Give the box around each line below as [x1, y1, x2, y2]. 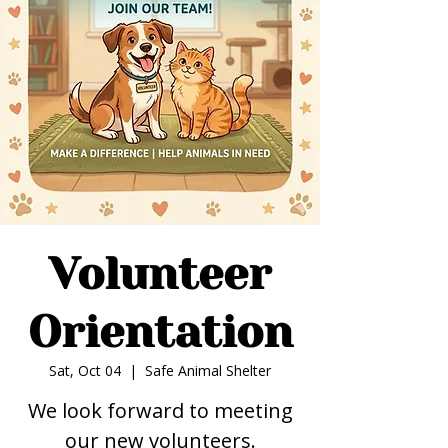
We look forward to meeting [27, 397, 293, 424]
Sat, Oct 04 [49, 361, 121, 380]
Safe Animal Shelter [145, 361, 271, 380]
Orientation [27, 306, 293, 358]
